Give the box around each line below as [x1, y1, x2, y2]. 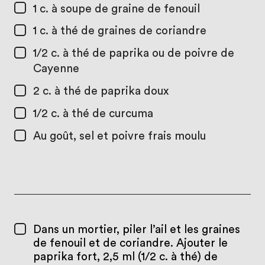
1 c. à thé [33, 25, 81, 37]
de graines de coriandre [80, 25, 206, 37]
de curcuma [92, 108, 153, 120]
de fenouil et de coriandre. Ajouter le [33, 237, 228, 249]
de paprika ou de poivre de [92, 48, 234, 60]
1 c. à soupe [33, 3, 95, 15]
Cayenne [33, 63, 79, 75]
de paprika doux [83, 86, 169, 98]
